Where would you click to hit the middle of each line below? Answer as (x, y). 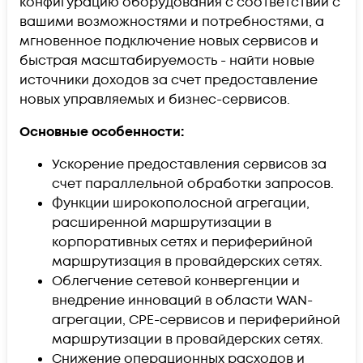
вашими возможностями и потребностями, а (172, 21)
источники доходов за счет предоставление (169, 80)
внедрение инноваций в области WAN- (182, 300)
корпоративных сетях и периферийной (182, 242)
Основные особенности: (102, 132)
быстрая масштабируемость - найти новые (167, 60)
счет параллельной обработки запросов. (193, 184)
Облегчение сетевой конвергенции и (176, 281)
